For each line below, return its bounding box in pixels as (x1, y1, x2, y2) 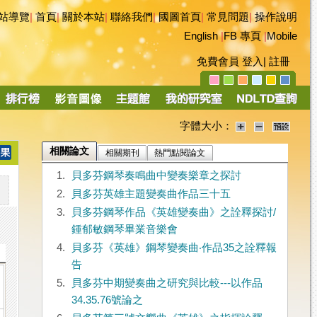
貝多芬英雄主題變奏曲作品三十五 (71, 188, 231, 200)
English (184, 30, 218, 42)
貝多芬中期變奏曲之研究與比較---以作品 (71, 277, 263, 289)
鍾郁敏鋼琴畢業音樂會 (71, 224, 178, 236)
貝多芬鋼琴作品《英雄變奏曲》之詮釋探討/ (71, 207, 276, 219)
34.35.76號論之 (71, 294, 143, 306)
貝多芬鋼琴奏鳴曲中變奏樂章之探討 (71, 170, 241, 182)
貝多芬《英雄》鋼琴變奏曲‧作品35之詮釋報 (71, 242, 277, 254)
